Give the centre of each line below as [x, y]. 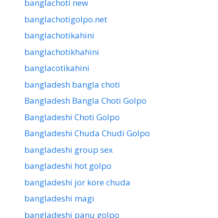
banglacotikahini [57, 68]
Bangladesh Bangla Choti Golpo [85, 101]
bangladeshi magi [59, 199]
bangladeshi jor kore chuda [77, 182]
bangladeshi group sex [69, 149]
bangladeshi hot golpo [68, 166]
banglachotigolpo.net [66, 19]
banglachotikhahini [62, 52]
